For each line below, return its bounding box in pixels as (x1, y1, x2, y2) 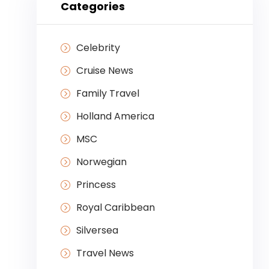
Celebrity (76, 41, 120, 55)
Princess (76, 178, 116, 192)
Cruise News (76, 64, 133, 78)
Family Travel (76, 86, 139, 101)
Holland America (76, 109, 154, 124)
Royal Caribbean (76, 201, 155, 215)
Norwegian (76, 155, 127, 169)
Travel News (76, 246, 134, 261)
